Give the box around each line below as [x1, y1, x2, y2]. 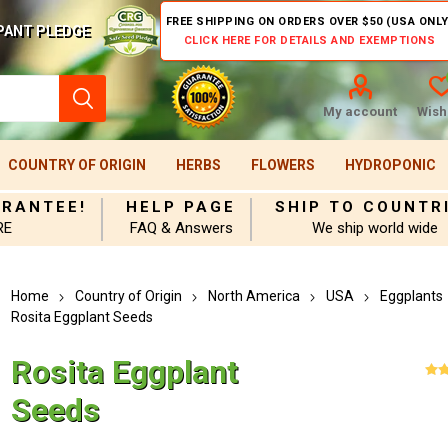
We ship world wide [312, 219, 439, 237]
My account [322, 104, 397, 119]
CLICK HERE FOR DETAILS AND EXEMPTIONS [183, 34, 436, 47]
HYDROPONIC [344, 157, 436, 173]
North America [208, 288, 301, 304]
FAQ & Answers [129, 219, 233, 237]
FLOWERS [250, 157, 315, 173]
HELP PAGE [126, 198, 237, 216]
